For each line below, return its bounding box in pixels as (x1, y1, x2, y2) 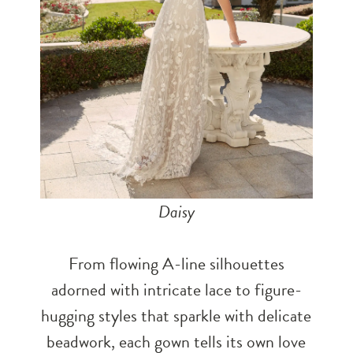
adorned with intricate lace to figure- (50, 276, 302, 303)
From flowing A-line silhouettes (68, 250, 284, 277)
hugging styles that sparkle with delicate (41, 302, 312, 329)
